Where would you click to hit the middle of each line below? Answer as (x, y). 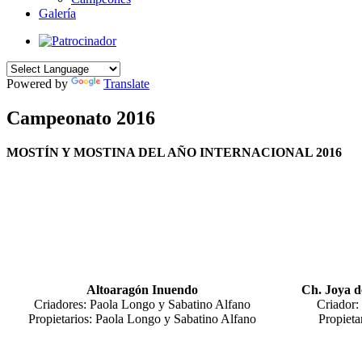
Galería (57, 13)
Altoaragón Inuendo (142, 289)
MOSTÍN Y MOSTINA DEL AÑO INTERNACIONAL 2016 (174, 152)
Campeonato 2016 (81, 118)
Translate (126, 84)
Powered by (39, 84)
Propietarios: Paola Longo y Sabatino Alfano (142, 318)
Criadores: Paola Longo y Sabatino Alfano (142, 304)
